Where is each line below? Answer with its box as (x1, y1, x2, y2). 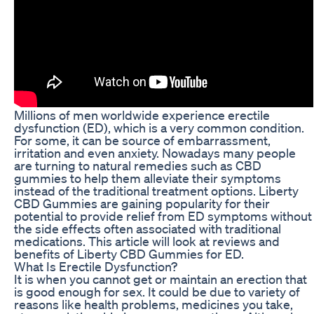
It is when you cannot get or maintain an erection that (14, 271, 307, 287)
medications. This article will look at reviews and (14, 233, 280, 249)
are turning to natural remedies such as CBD (14, 157, 261, 173)
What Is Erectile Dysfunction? (14, 258, 177, 274)
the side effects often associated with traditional (14, 220, 281, 236)
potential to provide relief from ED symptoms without (14, 207, 312, 224)
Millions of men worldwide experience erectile (14, 107, 270, 123)
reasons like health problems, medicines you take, (14, 296, 293, 312)
